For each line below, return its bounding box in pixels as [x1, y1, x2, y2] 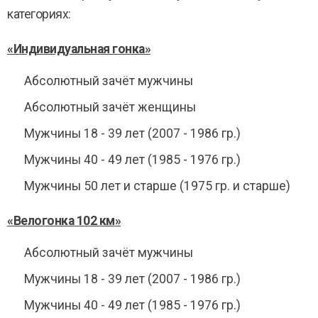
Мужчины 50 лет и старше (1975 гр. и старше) [24, 179, 290, 193]
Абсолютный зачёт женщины [24, 100, 196, 114]
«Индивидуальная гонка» [7, 42, 150, 56]
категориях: [7, 7, 71, 21]
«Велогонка [7, 214, 74, 228]
